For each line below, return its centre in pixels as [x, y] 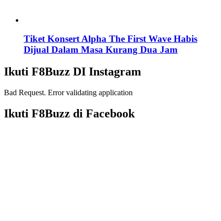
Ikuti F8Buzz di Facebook [69, 114]
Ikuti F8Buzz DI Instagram [73, 72]
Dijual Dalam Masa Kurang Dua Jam [101, 50]
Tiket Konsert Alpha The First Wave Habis [110, 39]
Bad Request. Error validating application [68, 93]
